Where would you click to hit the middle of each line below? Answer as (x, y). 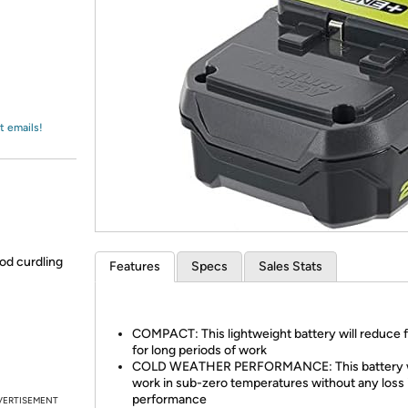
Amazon (59, 31)
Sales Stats (291, 266)
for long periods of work (199, 350)
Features (135, 266)
